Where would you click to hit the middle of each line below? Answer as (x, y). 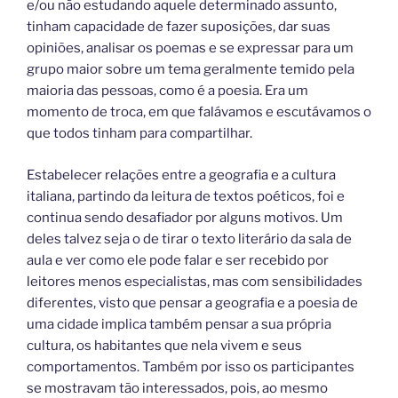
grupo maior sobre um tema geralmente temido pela (191, 70)
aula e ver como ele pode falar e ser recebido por (178, 260)
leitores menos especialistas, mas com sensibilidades (195, 281)
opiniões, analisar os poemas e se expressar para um (190, 48)
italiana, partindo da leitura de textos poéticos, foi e (186, 196)
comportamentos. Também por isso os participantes (191, 366)
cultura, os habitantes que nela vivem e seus (164, 345)
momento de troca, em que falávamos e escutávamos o (199, 112)
